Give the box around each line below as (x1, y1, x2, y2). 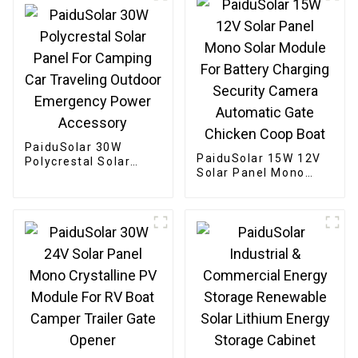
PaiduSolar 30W (24, 141, 122, 154)
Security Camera (196, 209, 300, 222)
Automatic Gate (196, 223, 294, 237)
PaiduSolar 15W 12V (196, 151, 321, 165)
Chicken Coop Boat (196, 237, 313, 251)
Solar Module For (196, 180, 301, 193)
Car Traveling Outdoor (24, 184, 161, 197)
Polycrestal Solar (24, 155, 131, 169)
